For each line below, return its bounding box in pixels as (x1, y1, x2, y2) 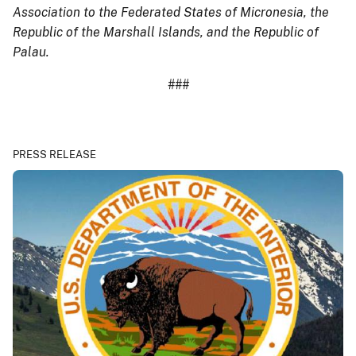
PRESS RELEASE (13, 148, 96, 161)
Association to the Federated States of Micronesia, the (13, 4, 329, 20)
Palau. (13, 44, 49, 60)
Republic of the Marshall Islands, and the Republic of (13, 24, 319, 40)
